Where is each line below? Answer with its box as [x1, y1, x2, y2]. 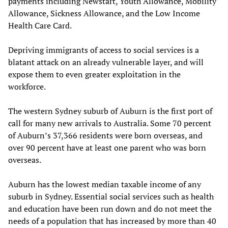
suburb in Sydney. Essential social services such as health [8, 190, 214, 202]
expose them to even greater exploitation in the [8, 68, 181, 80]
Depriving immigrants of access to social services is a [8, 44, 199, 55]
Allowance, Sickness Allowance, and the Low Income [8, 7, 200, 19]
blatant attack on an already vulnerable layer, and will [8, 56, 204, 68]
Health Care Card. [8, 19, 72, 31]
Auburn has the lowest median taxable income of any [8, 178, 201, 190]
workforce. [8, 80, 46, 92]
